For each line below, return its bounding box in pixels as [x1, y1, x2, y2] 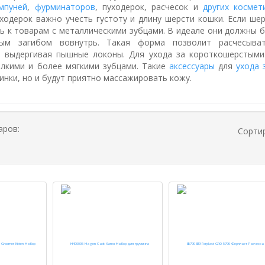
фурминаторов [34, 1, 95, 12]
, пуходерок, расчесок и [95, 1, 203, 12]
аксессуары [169, 60, 215, 72]
